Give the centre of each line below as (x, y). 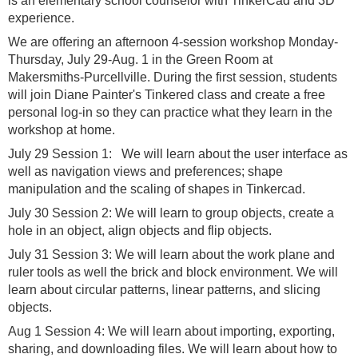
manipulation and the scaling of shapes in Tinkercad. (158, 189)
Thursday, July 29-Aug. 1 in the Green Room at (140, 59)
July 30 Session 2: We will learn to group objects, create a (171, 213)
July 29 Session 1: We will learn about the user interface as (178, 153)
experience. (41, 18)
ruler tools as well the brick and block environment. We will (173, 272)
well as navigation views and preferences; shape (145, 171)
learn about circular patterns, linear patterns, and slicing (164, 289)
